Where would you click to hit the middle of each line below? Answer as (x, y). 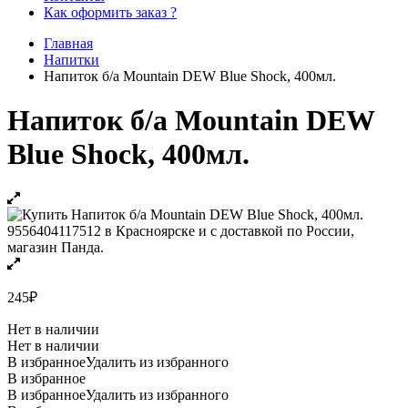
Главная (68, 43)
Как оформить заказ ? (110, 12)
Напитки (71, 59)
